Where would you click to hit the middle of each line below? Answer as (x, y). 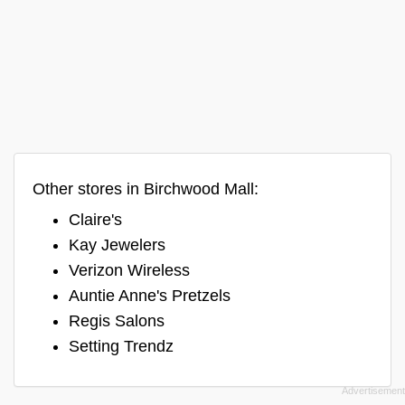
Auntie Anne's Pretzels (150, 295)
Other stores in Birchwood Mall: (146, 188)
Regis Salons (117, 320)
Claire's (95, 219)
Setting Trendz (121, 346)
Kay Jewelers (117, 245)
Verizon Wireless (129, 270)
